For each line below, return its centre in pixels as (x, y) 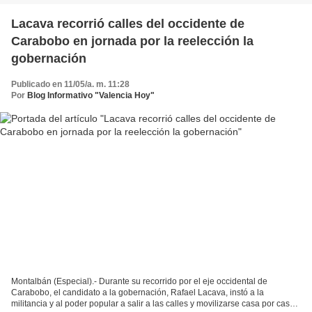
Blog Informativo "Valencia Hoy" (91, 95)
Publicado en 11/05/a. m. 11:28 (70, 84)
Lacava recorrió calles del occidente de (128, 23)
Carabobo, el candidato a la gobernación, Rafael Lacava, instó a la (138, 293)
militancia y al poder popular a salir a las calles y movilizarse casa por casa (153, 304)
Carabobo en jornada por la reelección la (76, 41)
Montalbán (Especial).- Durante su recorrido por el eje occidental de (139, 282)
